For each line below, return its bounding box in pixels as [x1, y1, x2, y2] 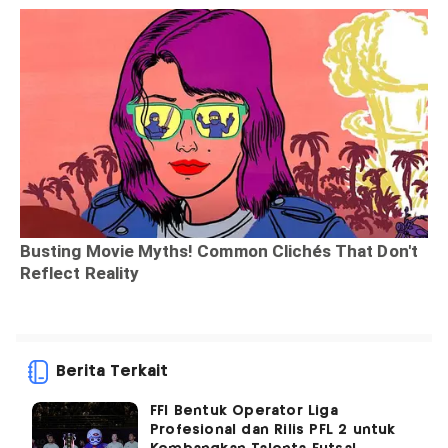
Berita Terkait [56, 363, 168, 379]
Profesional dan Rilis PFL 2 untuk [150, 422, 396, 437]
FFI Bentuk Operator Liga [150, 403, 338, 418]
